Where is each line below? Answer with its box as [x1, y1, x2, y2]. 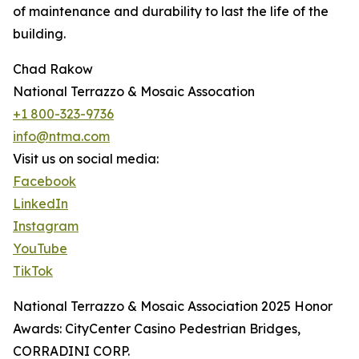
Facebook [13, 173, 76, 190]
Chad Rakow [13, 61, 93, 78]
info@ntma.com [13, 128, 110, 145]
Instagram [13, 218, 79, 235]
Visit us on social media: [13, 151, 159, 167]
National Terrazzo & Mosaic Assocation [13, 83, 255, 100]
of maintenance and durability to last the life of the [13, 3, 329, 20]
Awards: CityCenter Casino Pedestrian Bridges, [13, 321, 301, 337]
